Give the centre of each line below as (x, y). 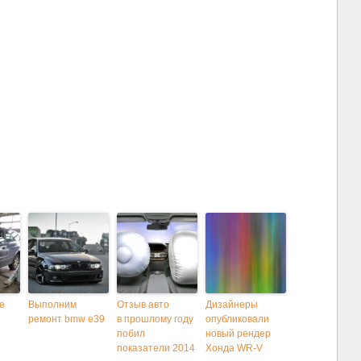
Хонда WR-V (234, 349)
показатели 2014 (156, 349)
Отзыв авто (143, 305)
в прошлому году (155, 320)
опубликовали (237, 320)
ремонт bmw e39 (66, 320)
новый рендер (238, 334)
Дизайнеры (232, 305)
